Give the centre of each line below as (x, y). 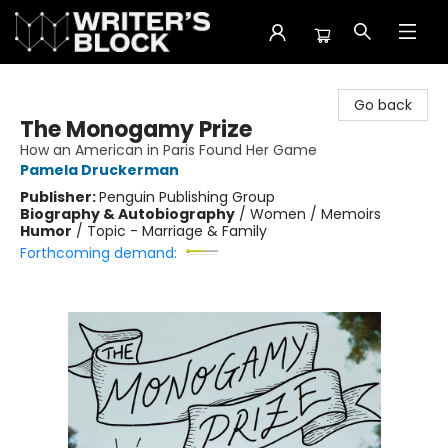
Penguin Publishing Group (187, 197)
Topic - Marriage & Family (177, 231)
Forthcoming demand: (98, 253)
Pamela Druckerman (99, 170)
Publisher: (59, 197)
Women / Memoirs (315, 214)
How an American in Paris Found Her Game (168, 150)
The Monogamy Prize (136, 129)
